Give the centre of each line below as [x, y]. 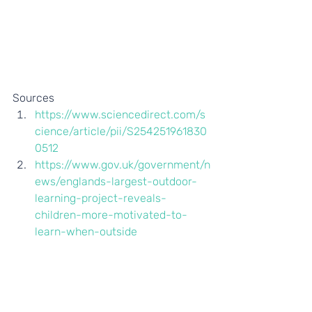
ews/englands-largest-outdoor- [116, 181]
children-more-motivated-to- [111, 214]
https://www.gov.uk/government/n [123, 164]
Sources [35, 97]
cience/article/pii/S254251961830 [121, 131]
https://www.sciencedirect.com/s [120, 114]
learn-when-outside [86, 231]
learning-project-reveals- [101, 198]
